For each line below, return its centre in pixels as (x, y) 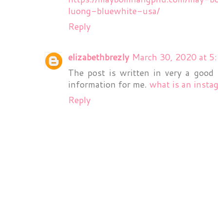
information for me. (109, 84)
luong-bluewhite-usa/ (114, 10)
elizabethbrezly (99, 57)
